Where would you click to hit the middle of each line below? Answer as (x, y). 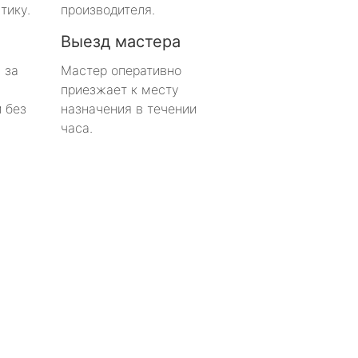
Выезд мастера (121, 41)
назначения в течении (129, 108)
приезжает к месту (120, 89)
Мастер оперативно (121, 70)
